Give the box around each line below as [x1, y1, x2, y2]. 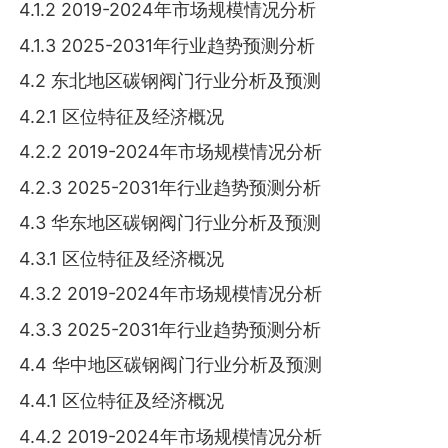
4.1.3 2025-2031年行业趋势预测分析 [19, 34, 316, 56]
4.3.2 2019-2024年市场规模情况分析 [19, 283, 323, 305]
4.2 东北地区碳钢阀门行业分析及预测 [19, 70, 322, 92]
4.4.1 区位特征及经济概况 [19, 390, 225, 412]
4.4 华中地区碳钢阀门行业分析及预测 [19, 354, 323, 376]
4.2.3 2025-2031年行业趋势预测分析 [19, 176, 322, 198]
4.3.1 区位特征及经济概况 [19, 247, 225, 269]
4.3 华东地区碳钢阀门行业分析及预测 [19, 212, 322, 234]
